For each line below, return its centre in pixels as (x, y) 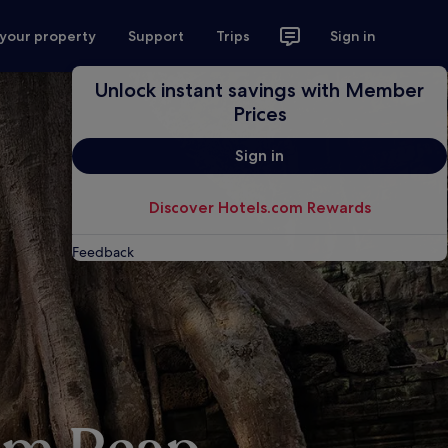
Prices (259, 114)
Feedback (103, 252)
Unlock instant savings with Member (260, 90)
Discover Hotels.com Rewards (259, 207)
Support (156, 36)
